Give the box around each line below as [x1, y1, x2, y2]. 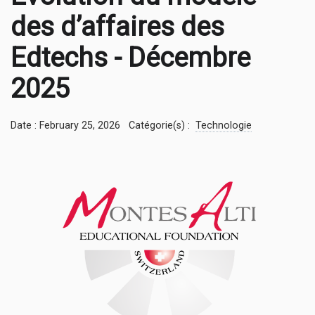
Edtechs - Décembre [11, 42, 250, 74]
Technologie [195, 120, 252, 132]
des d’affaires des [11, 11, 224, 43]
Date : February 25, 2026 [11, 120, 120, 132]
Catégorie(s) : [129, 120, 193, 132]
